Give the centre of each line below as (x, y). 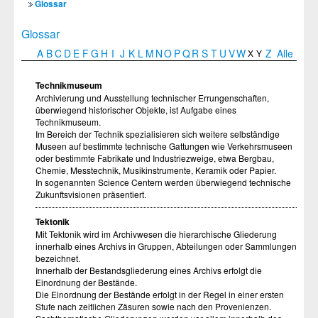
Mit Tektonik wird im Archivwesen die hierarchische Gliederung (156, 234)
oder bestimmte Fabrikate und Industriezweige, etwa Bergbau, (155, 158)
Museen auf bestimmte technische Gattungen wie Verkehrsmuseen (164, 146)
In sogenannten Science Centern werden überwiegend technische (163, 182)
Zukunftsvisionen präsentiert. (91, 194)
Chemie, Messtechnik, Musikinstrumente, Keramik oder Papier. (156, 170)
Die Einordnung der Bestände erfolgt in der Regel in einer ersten (160, 294)
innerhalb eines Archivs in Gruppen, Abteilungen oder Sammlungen (166, 246)
